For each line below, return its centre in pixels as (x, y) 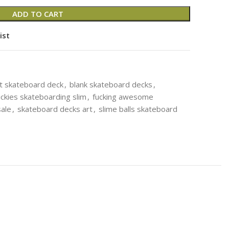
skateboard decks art (55, 109)
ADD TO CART (38, 14)
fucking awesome (123, 96)
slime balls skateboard (138, 109)
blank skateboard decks (111, 84)
